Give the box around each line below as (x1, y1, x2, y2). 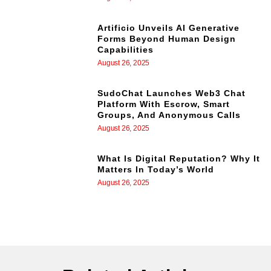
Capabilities (97, 44, 154, 54)
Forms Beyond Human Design (97, 33, 237, 44)
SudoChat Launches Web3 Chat (97, 88, 246, 98)
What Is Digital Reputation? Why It (97, 154, 261, 164)
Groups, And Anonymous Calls (97, 109, 241, 120)
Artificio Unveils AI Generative (97, 22, 240, 33)
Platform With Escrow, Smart (97, 99, 230, 109)
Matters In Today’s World (97, 165, 215, 175)
